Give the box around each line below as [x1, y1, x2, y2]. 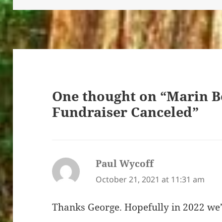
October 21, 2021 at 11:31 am [96, 173, 205, 185]
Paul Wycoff [96, 157, 154, 170]
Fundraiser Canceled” [52, 103, 199, 121]
